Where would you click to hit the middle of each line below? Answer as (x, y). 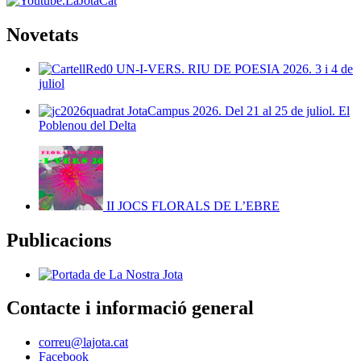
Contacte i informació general (130, 308)
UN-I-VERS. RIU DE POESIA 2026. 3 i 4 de (233, 68)
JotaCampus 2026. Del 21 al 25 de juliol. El (237, 110)
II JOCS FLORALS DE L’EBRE (191, 205)
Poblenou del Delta (87, 125)
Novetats (42, 34)
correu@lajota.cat (83, 342)
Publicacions (59, 240)
